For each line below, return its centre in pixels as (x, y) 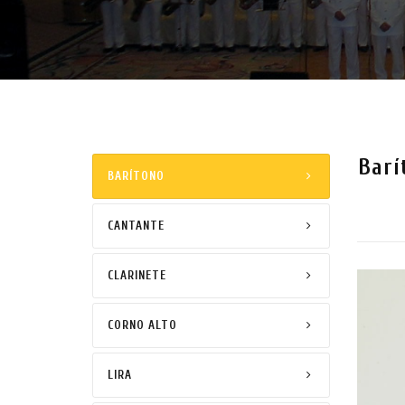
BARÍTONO (136, 176)
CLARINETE (137, 275)
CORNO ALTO (142, 325)
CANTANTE (136, 226)
